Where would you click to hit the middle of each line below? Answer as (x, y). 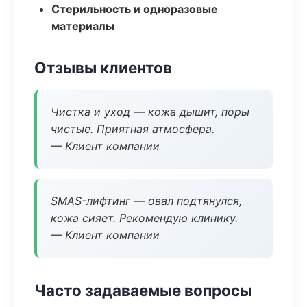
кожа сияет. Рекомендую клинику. (144, 218)
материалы (83, 26)
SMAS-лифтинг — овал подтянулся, (146, 201)
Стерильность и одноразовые (135, 9)
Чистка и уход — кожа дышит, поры (150, 112)
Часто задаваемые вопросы (143, 290)
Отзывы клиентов (103, 67)
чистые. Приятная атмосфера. (133, 129)
